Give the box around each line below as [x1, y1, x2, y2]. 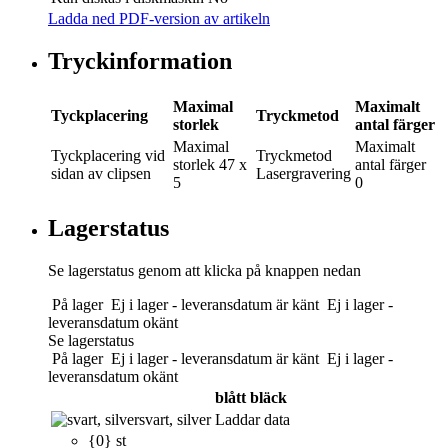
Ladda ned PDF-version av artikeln [48, 10, 270, 28]
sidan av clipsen [51, 164, 151, 182]
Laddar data [215, 410, 290, 428]
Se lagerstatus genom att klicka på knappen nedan [48, 261, 361, 279]
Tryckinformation [48, 48, 232, 75]
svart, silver [139, 410, 211, 428]
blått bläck [215, 388, 287, 406]
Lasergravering [256, 164, 351, 182]
